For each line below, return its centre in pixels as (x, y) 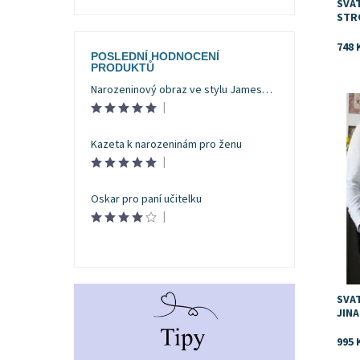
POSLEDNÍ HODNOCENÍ (155, 57)
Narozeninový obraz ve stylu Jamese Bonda (267, 90)
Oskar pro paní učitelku (146, 199)
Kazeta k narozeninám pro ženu (166, 145)
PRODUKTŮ (122, 68)
